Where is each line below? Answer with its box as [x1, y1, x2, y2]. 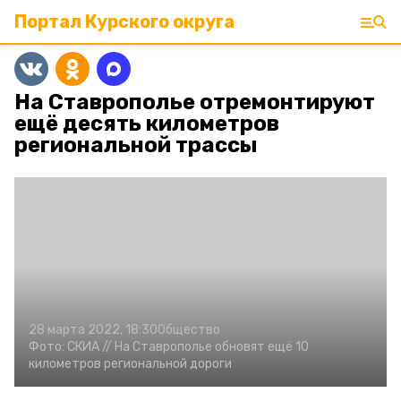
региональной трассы [14, 132, 258, 158]
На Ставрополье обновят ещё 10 [115, 339, 309, 354]
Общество [158, 322, 220, 337]
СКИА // [67, 339, 112, 354]
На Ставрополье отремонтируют [14, 90, 375, 115]
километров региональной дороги [29, 356, 232, 371]
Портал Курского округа [14, 11, 235, 32]
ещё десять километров [14, 111, 279, 136]
